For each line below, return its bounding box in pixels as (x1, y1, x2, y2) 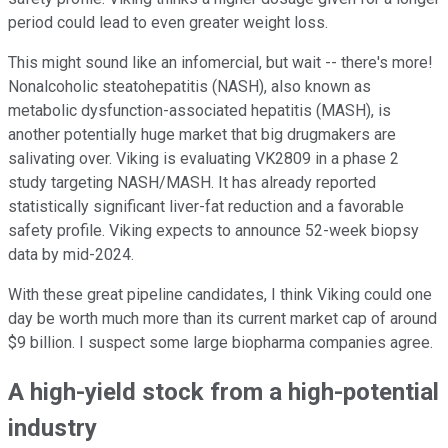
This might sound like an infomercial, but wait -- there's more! (8, 52, 433, 72)
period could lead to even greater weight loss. (8, 12, 328, 32)
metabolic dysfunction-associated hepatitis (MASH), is (8, 100, 391, 120)
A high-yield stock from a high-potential (8, 378, 439, 407)
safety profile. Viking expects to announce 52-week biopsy (8, 220, 419, 240)
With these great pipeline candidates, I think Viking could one (8, 284, 432, 304)
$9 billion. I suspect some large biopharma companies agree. (8, 332, 433, 352)
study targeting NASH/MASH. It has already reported (8, 172, 376, 192)
